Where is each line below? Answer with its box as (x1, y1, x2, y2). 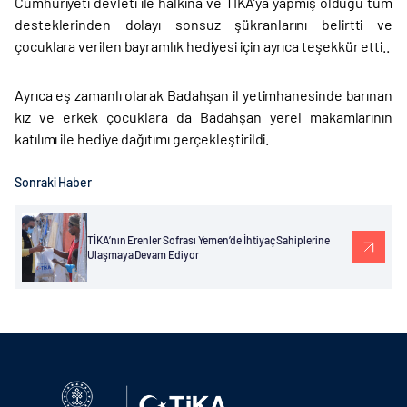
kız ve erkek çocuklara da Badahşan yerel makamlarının (15, 108, 392, 125)
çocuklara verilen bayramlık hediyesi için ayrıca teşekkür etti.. (15, 37, 390, 55)
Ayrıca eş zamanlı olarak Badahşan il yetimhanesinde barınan (15, 86, 392, 104)
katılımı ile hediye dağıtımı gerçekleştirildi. (15, 130, 270, 147)
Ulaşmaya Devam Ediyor (87, 248, 199, 261)
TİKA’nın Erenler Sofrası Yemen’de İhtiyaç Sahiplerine (87, 233, 330, 246)
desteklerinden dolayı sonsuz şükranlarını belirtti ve (15, 15, 392, 33)
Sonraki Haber (15, 174, 93, 190)
